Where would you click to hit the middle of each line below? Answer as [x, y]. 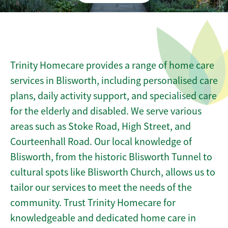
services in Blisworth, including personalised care [114, 81]
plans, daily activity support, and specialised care [113, 96]
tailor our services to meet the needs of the [101, 188]
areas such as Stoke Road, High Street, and [101, 126]
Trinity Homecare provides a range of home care [112, 65]
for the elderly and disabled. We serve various [106, 111]
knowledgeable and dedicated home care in [103, 218]
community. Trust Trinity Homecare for [93, 203]
